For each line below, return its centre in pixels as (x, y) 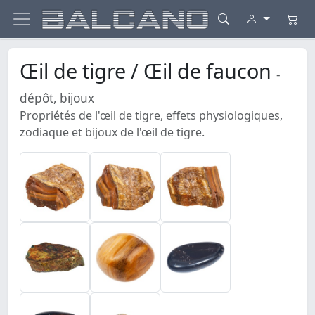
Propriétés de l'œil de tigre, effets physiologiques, (151, 116)
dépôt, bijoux (57, 98)
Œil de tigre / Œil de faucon (148, 71)
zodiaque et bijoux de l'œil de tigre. (112, 133)
